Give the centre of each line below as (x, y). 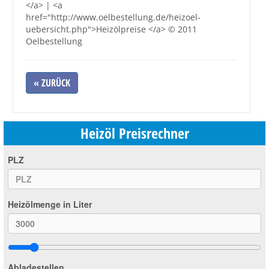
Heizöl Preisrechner (134, 133)
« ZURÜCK (52, 83)
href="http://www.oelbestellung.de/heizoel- (113, 17)
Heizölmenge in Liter (50, 204)
